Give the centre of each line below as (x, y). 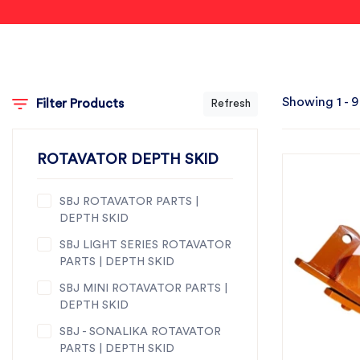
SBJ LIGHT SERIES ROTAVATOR (145, 245)
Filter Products (80, 104)
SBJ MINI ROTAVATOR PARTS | (143, 288)
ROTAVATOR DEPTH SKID (128, 159)
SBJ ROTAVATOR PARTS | (129, 202)
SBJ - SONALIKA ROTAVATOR (140, 332)
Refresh (231, 104)
